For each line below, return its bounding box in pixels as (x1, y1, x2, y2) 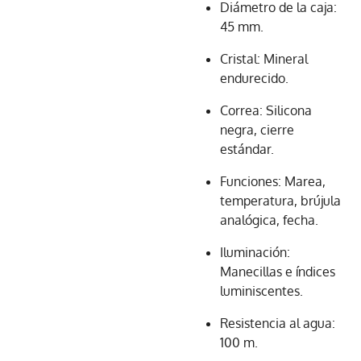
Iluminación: (220, 244, 290, 260)
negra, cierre (220, 122, 294, 138)
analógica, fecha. (220, 212, 318, 228)
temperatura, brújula (220, 193, 341, 209)
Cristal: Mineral (220, 51, 308, 67)
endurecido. (220, 70, 288, 86)
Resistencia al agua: (220, 315, 335, 331)
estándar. (220, 141, 274, 157)
